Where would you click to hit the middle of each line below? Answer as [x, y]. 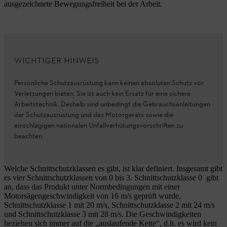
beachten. [29, 137]
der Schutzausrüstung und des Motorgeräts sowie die [94, 115]
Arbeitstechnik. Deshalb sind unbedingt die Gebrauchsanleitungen [112, 105]
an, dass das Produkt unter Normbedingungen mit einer [92, 187]
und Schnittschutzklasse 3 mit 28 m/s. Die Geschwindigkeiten [103, 214]
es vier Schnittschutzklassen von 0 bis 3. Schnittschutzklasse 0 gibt [111, 178]
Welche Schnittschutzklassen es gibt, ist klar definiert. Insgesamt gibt [113, 168]
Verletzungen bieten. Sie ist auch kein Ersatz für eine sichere [102, 94]
